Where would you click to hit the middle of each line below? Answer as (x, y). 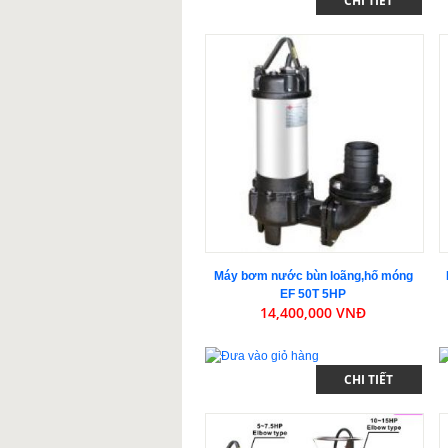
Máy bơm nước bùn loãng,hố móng (313, 275)
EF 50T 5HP (313, 293)
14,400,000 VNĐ (313, 312)
